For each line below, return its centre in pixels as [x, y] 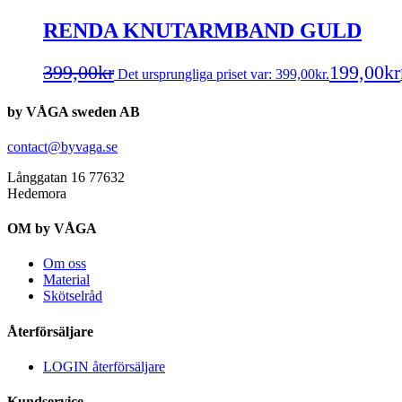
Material [66, 280]
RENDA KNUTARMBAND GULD [202, 31]
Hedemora [37, 193]
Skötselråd [73, 296]
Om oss [65, 264]
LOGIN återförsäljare [104, 366]
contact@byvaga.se [62, 146]
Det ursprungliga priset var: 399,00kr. [223, 74]
